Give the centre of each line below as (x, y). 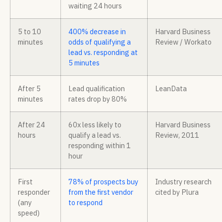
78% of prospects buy (103, 182)
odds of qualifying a (100, 42)
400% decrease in (97, 32)
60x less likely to (95, 125)
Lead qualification (97, 89)
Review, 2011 (177, 135)
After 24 (31, 125)
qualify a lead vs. (95, 135)
